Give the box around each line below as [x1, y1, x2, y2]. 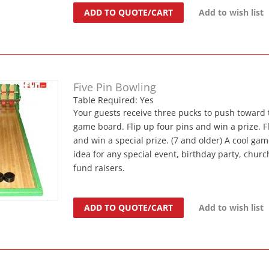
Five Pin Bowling [73, 79, 157, 94]
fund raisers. [73, 162, 125, 174]
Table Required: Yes [73, 94, 154, 106]
